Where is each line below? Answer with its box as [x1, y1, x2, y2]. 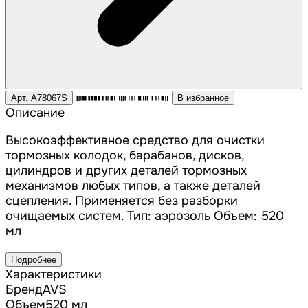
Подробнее [11, 254, 56, 265]
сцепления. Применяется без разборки [5, 193, 238, 209]
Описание [5, 105, 65, 121]
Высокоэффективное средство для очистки [5, 133, 265, 148]
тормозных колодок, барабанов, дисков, [5, 148, 244, 164]
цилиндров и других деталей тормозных [5, 163, 247, 179]
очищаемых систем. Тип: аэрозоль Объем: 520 [5, 208, 284, 224]
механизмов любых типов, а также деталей [5, 178, 261, 194]
